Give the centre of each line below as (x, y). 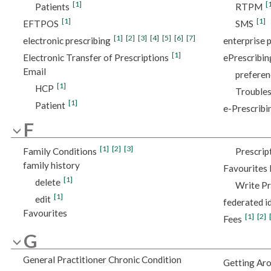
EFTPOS (41, 23)
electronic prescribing (67, 40)
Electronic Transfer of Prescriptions (96, 57)
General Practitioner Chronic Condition (102, 259)
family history (51, 165)
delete (47, 182)
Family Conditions (60, 152)
